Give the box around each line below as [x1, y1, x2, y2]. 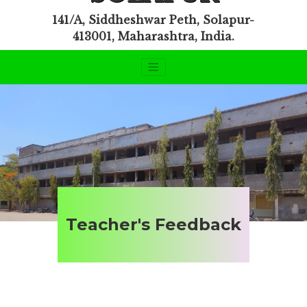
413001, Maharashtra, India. [72, 29, 234, 43]
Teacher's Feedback [66, 214, 241, 234]
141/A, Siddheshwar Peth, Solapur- [52, 13, 255, 27]
